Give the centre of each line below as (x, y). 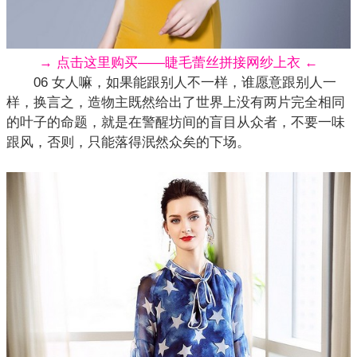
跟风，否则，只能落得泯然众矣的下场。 (128, 142)
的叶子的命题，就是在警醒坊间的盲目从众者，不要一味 (176, 122)
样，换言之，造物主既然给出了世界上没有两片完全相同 (176, 102)
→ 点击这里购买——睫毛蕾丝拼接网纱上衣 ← (178, 63)
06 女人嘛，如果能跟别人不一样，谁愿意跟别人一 (171, 82)
